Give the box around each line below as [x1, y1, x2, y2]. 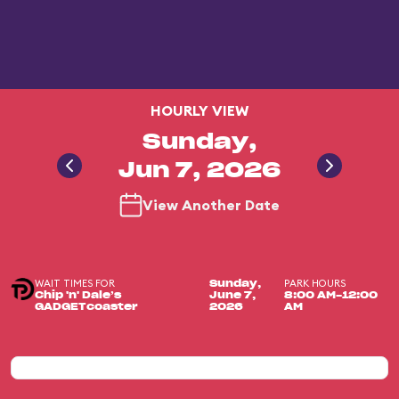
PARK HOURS [284, 277, 346, 289]
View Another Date [142, 196, 280, 214]
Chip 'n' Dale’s [35, 290, 122, 300]
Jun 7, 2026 [118, 160, 281, 182]
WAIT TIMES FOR [35, 277, 116, 289]
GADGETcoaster [35, 302, 139, 312]
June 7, [208, 290, 256, 300]
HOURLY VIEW [151, 102, 248, 119]
